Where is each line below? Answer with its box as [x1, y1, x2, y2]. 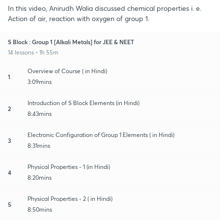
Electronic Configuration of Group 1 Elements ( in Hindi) [27, 131, 174, 138]
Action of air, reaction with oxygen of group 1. [8, 13, 149, 23]
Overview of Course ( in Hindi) [27, 67, 107, 75]
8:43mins [27, 110, 52, 117]
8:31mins [27, 141, 50, 149]
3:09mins [27, 78, 52, 85]
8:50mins [27, 205, 52, 213]
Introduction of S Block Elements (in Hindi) [27, 99, 139, 107]
